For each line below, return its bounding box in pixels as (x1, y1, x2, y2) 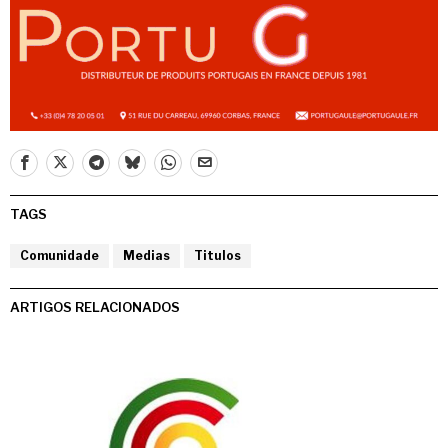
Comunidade (20, 247, 99, 263)
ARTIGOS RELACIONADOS (10, 298, 180, 315)
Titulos (194, 247, 241, 263)
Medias (123, 247, 170, 263)
